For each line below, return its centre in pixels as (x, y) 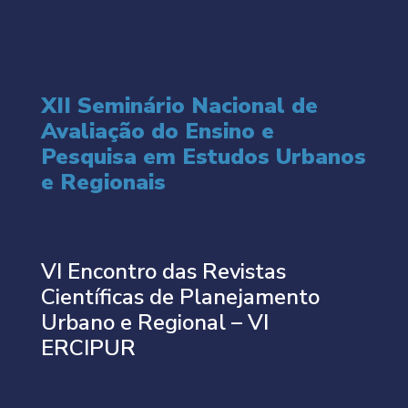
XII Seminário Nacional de (179, 105)
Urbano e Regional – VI (154, 322)
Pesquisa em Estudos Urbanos (203, 156)
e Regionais (103, 182)
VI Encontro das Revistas (163, 271)
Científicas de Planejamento (180, 296)
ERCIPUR (88, 347)
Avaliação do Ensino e (157, 131)
